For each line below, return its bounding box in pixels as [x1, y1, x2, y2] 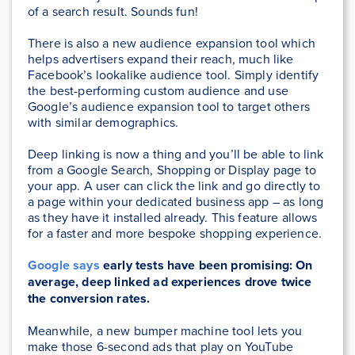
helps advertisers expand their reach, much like [28, 49, 294, 67]
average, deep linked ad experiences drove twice [28, 272, 312, 291]
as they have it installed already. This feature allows [28, 208, 318, 226]
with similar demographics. [28, 113, 179, 131]
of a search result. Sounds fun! [28, 2, 198, 20]
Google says [28, 255, 100, 274]
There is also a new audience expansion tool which [28, 33, 315, 52]
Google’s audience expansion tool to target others [28, 97, 310, 115]
